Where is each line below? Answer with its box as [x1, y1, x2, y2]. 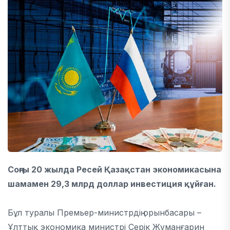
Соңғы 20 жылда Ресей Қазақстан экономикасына [8, 164, 221, 175]
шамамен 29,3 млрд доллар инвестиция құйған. [8, 179, 216, 189]
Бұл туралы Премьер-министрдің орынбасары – [8, 207, 201, 218]
